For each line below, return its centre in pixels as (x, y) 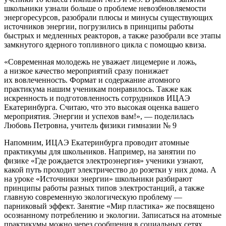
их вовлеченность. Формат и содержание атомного (92, 80)
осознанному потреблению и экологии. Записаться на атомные (113, 215)
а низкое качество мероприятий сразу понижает (86, 71)
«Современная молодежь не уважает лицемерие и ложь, (100, 62)
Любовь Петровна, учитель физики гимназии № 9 (90, 125)
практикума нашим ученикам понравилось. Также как (98, 89)
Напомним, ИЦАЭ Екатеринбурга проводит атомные (97, 142)
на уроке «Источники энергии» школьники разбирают (98, 179)
